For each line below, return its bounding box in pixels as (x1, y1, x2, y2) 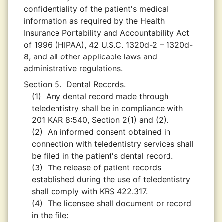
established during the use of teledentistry (32, 174, 190, 184)
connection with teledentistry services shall (32, 139, 194, 149)
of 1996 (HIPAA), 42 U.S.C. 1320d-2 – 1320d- (24, 40, 193, 50)
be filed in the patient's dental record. (32, 151, 173, 161)
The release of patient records (48, 163, 161, 172)
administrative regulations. (24, 63, 123, 73)
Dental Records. (66, 79, 126, 89)
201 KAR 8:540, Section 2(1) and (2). (32, 115, 168, 125)
